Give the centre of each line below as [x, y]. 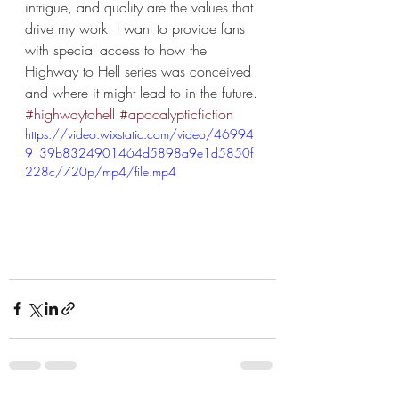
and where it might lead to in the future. [141, 93]
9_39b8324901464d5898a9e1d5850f [139, 153]
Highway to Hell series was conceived [140, 71]
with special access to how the [118, 50]
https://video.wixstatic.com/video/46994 [139, 134]
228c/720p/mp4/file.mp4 [101, 171]
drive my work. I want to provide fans [137, 28]
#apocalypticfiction [176, 114]
